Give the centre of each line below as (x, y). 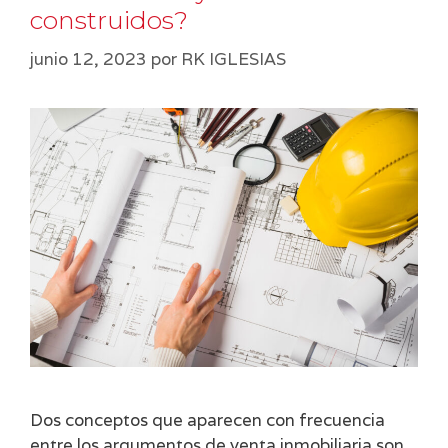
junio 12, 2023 (88, 58)
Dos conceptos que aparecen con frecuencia (207, 420)
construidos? (109, 20)
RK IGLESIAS (233, 58)
